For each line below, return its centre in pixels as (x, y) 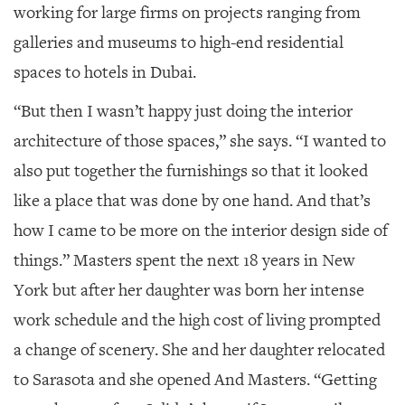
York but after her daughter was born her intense (189, 290)
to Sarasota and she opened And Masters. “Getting (195, 379)
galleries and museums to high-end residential (179, 42)
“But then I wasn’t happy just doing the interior (183, 111)
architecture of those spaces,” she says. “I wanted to (200, 141)
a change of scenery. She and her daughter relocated (199, 349)
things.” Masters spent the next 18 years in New (184, 260)
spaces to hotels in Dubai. (107, 72)
